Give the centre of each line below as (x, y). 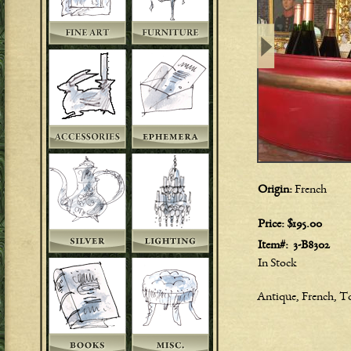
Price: (272, 225)
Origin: (276, 190)
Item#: (274, 246)
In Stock (277, 264)
